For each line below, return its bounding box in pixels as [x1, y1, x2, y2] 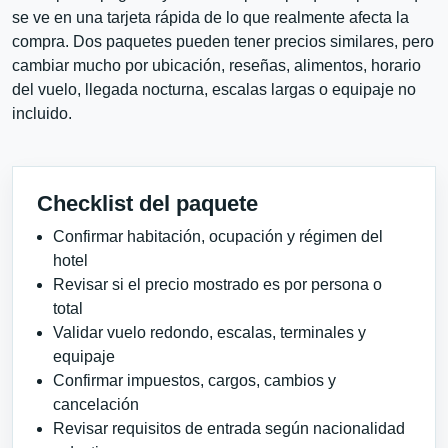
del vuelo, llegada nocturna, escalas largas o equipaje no [12, 81, 416, 98]
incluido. [12, 105, 72, 122]
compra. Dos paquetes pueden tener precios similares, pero [12, 33, 434, 50]
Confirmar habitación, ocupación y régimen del [53, 228, 383, 245]
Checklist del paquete [37, 191, 258, 216]
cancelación [53, 396, 139, 413]
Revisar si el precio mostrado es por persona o [53, 276, 382, 293]
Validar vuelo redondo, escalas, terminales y [53, 324, 366, 341]
